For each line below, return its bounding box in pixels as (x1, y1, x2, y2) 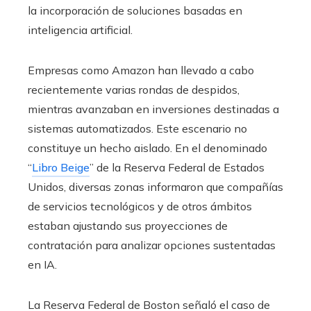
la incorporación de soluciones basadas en (28, 3, 242, 17)
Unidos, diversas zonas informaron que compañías (28, 180, 283, 194)
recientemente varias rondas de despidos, (28, 83, 239, 96)
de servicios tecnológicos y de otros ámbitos (28, 199, 252, 213)
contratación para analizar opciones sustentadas (28, 238, 276, 252)
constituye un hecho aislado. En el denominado (28, 141, 267, 155)
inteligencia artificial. (28, 23, 133, 37)
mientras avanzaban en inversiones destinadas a (28, 102, 279, 116)
